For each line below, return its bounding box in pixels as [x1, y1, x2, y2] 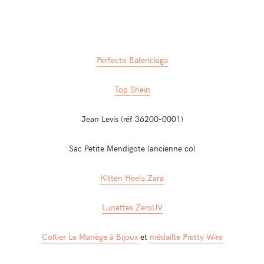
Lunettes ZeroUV [101, 201, 163, 213]
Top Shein [114, 83, 150, 95]
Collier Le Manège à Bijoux [42, 230, 138, 243]
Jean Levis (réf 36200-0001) [81, 113, 183, 125]
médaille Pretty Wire [150, 230, 222, 243]
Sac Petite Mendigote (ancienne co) [68, 142, 196, 154]
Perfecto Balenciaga [96, 54, 168, 66]
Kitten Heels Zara [100, 171, 164, 184]
